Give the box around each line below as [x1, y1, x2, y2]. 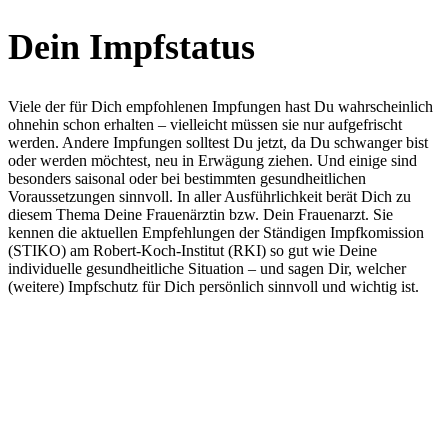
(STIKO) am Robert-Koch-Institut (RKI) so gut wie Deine [8, 241, 377, 259]
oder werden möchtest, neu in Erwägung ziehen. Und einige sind [8, 151, 417, 169]
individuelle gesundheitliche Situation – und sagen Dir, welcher [8, 259, 406, 277]
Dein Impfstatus [8, 26, 255, 67]
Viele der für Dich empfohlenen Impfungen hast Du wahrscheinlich [8, 97, 433, 115]
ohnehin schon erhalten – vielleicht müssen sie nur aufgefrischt [8, 115, 402, 133]
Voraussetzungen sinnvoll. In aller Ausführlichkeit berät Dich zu [8, 187, 411, 205]
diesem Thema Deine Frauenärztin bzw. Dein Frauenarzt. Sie [8, 205, 393, 223]
